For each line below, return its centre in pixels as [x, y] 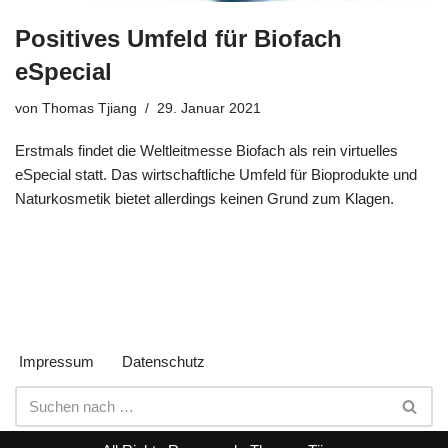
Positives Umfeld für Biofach [178, 38]
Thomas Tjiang [89, 108]
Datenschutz [163, 361]
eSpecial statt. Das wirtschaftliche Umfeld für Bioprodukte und [216, 174]
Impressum [56, 361]
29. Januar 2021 [209, 108]
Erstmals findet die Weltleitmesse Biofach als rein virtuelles [206, 150]
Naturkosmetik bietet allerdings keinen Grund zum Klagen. [204, 198]
